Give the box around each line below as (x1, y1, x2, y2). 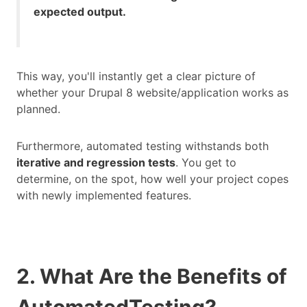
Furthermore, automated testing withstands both (16, 139, 269, 153)
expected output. (34, 5, 126, 19)
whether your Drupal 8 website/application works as (16, 86, 288, 100)
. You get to (175, 156, 236, 170)
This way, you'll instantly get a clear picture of (16, 69, 256, 84)
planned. (16, 102, 60, 116)
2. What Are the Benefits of (16, 264, 287, 289)
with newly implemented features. (16, 188, 191, 203)
